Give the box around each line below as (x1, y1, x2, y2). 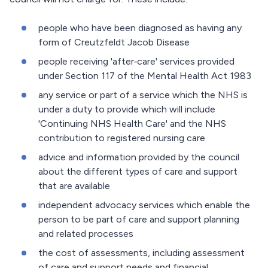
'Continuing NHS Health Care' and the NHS (38, 118, 226, 130)
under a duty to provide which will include (38, 103, 215, 115)
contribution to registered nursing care (38, 132, 205, 144)
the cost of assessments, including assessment (38, 247, 245, 259)
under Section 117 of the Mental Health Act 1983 (38, 70, 251, 82)
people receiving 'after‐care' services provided (38, 56, 234, 68)
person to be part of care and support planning (38, 214, 239, 226)
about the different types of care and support (38, 166, 237, 178)
